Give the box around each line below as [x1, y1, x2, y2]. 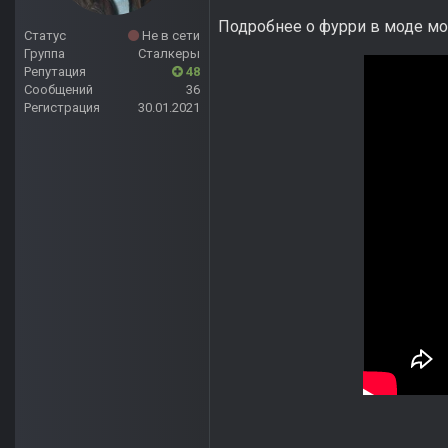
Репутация [24, 64, 86, 80]
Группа [24, 46, 65, 62]
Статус [24, 28, 66, 44]
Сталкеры [138, 46, 200, 62]
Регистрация [24, 100, 100, 116]
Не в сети [139, 28, 200, 44]
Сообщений [24, 82, 93, 98]
